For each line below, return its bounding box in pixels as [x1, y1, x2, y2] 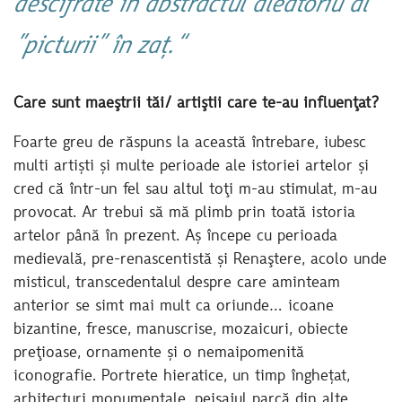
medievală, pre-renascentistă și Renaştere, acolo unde [13, 251, 387, 268]
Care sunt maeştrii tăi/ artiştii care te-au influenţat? [13, 95, 384, 112]
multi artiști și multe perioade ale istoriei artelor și [13, 158, 369, 175]
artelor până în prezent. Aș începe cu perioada [13, 228, 337, 245]
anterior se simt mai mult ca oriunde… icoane [13, 298, 334, 315]
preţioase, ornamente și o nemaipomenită [13, 345, 304, 362]
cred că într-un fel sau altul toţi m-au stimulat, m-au [13, 181, 377, 198]
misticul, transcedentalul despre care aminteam [13, 275, 340, 292]
